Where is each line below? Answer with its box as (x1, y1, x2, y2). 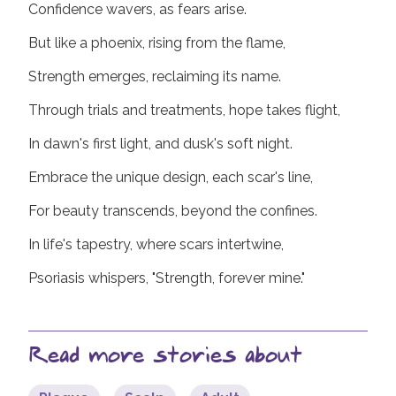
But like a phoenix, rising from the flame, (28, 34, 286, 51)
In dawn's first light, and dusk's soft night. (28, 134, 293, 152)
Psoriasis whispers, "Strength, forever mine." (28, 269, 305, 286)
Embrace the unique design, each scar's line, (28, 168, 313, 186)
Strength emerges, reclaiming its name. (28, 67, 281, 85)
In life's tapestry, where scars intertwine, (28, 235, 284, 253)
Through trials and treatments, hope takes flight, (28, 101, 340, 118)
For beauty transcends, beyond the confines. (28, 202, 317, 219)
